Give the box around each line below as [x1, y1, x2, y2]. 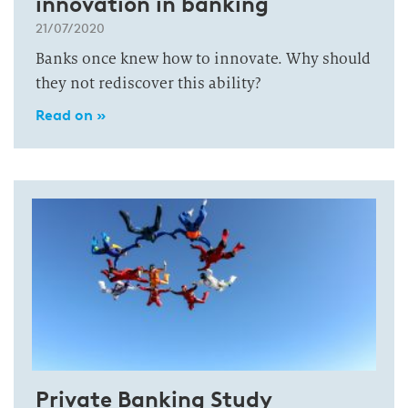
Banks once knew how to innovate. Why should [36, 49, 371, 68]
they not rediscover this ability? [36, 74, 261, 93]
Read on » [36, 107, 106, 124]
